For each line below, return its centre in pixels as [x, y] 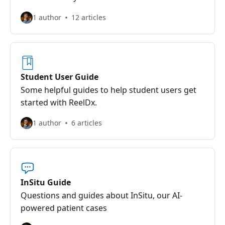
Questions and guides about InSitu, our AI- [101, 195]
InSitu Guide [46, 182]
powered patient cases [64, 208]
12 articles [89, 17]
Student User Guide [60, 77]
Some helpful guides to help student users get [108, 90]
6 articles [87, 123]
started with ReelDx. [59, 102]
